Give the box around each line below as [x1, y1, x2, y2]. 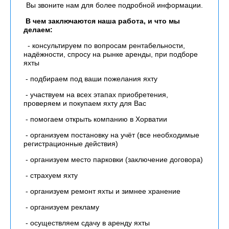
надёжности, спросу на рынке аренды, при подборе [24, 50, 198, 58]
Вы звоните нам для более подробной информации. [26, 1, 203, 9]
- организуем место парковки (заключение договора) [24, 155, 203, 164]
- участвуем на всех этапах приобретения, [24, 90, 168, 99]
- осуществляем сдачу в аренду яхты [24, 219, 150, 227]
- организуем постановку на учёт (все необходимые [24, 131, 199, 139]
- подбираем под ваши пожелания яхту [24, 75, 157, 83]
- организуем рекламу [24, 203, 99, 211]
